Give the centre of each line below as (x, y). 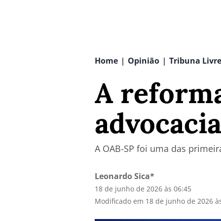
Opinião (144, 61)
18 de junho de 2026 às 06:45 (143, 189)
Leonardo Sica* (125, 176)
